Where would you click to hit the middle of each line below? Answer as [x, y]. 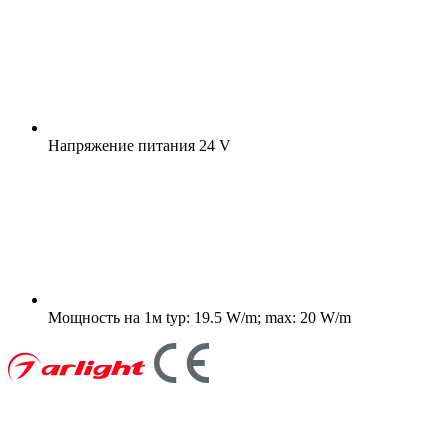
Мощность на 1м [105, 317]
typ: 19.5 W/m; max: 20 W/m [256, 317]
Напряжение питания [121, 145]
